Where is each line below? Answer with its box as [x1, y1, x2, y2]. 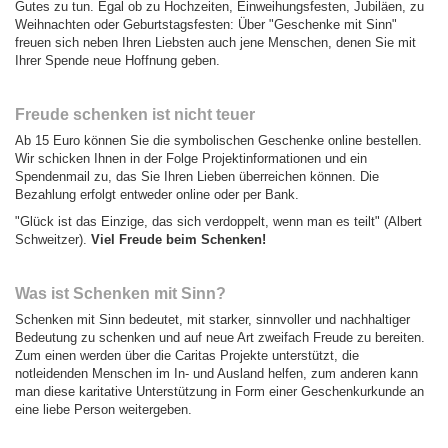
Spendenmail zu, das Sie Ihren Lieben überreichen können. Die [15, 168, 379, 184]
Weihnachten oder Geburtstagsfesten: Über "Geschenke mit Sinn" [15, 16, 397, 32]
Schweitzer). [15, 231, 91, 247]
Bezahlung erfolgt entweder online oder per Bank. [15, 186, 299, 202]
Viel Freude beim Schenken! [91, 231, 266, 247]
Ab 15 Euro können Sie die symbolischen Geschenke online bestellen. [15, 132, 422, 148]
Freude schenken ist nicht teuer [15, 105, 255, 123]
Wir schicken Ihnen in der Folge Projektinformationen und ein [15, 150, 367, 166]
